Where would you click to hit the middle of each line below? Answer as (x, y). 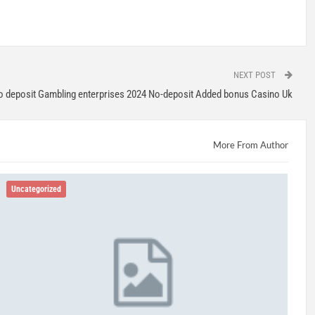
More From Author (250, 144)
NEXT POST (255, 75)
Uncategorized (37, 189)
